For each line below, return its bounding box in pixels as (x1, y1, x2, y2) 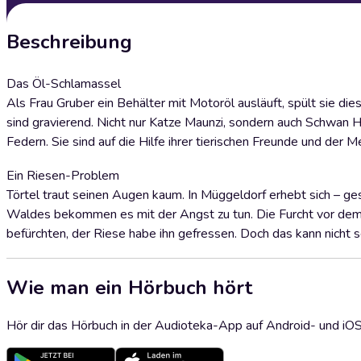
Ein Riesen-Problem (6, 167, 119, 185)
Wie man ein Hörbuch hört (6, 274, 252, 301)
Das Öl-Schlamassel (6, 75, 121, 93)
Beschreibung (6, 29, 132, 55)
